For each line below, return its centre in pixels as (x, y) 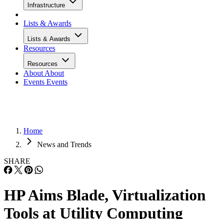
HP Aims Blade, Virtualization (105, 195)
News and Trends (64, 144)
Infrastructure (47, 5)
